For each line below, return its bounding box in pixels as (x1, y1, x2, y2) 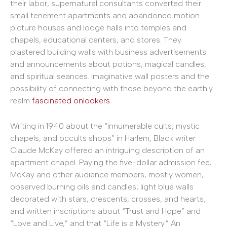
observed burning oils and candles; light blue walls (10, 181, 194, 192)
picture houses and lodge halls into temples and (10, 23, 186, 33)
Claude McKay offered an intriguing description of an (10, 145, 205, 155)
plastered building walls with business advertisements (10, 47, 206, 57)
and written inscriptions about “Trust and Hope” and (10, 206, 201, 216)
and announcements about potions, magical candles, (10, 59, 206, 69)
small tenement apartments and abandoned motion (10, 11, 200, 21)
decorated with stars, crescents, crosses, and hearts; (10, 194, 206, 204)
